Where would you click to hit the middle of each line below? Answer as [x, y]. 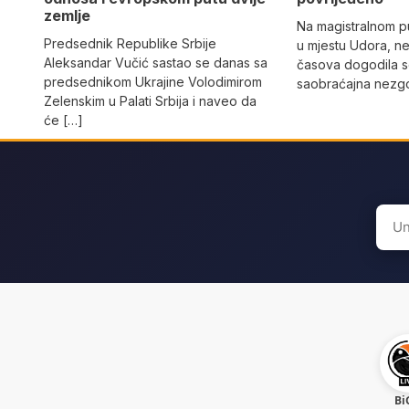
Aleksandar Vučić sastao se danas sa [156, 63]
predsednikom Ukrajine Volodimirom [153, 82]
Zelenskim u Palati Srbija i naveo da [150, 101]
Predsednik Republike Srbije [130, 44]
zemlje [67, 16]
